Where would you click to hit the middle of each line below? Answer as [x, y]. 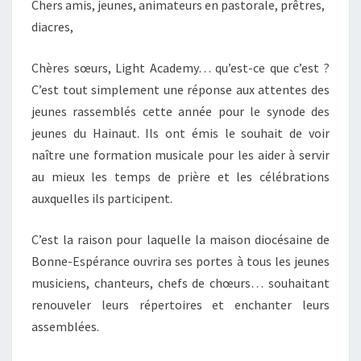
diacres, [52, 27]
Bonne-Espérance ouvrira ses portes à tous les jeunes [180, 261]
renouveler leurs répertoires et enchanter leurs [180, 305]
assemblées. [65, 326]
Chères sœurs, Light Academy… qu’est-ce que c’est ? [180, 68]
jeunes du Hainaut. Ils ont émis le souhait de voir [180, 133]
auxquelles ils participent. [102, 198]
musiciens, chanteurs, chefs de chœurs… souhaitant [180, 283]
